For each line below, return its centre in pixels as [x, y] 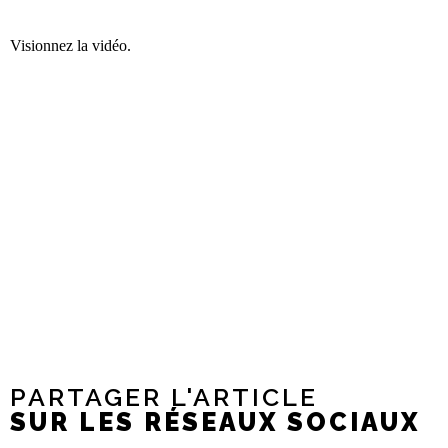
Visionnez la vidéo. [70, 45]
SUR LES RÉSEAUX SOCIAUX [215, 422]
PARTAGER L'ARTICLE [164, 397]
